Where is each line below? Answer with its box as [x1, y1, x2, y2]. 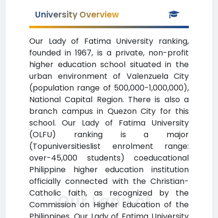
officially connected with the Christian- [29, 176, 189, 187]
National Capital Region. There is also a [29, 94, 189, 105]
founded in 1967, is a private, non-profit [29, 47, 189, 58]
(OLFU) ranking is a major [29, 129, 189, 140]
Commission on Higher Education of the [29, 199, 189, 210]
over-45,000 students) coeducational [29, 152, 189, 163]
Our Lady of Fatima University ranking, [29, 36, 189, 47]
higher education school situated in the [29, 59, 189, 70]
